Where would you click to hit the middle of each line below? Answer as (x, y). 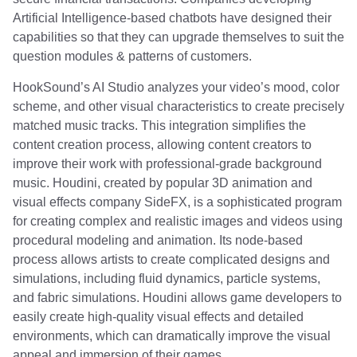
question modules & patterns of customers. (132, 57)
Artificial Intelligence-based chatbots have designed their (172, 18)
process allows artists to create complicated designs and (171, 259)
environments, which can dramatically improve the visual (172, 335)
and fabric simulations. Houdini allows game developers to (177, 297)
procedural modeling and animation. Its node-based (158, 240)
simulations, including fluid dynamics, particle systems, (167, 278)
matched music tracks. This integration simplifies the (159, 125)
